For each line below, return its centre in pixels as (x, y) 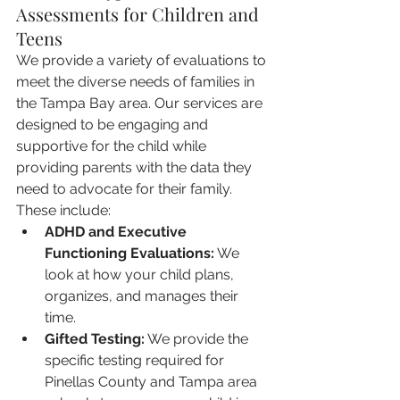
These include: (63, 210)
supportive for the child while (113, 146)
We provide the (198, 339)
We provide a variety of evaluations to (143, 60)
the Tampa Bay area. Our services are (141, 103)
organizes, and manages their (143, 296)
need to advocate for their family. (126, 189)
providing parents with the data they (136, 167)
